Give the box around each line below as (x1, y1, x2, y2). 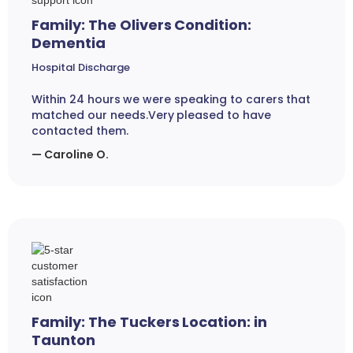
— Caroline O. (32, 147, 109, 163)
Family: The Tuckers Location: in (32, 312, 268, 333)
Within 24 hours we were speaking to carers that (32, 91, 311, 108)
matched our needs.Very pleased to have (32, 107, 271, 124)
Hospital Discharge (32, 60, 130, 76)
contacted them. (32, 123, 128, 139)
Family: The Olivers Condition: (32, 15, 252, 35)
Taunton (32, 330, 95, 351)
